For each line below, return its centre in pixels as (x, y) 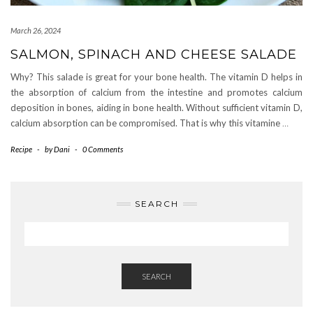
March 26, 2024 (36, 30)
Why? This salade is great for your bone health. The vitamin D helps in (156, 77)
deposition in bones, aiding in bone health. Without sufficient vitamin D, (156, 108)
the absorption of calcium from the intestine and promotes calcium (156, 92)
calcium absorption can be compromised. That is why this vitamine (146, 123)
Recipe (21, 149)
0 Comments (103, 149)
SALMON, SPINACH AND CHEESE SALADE (154, 54)
